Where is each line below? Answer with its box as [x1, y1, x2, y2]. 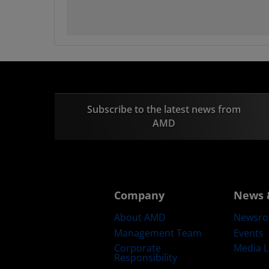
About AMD [113, 211, 166, 224]
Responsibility [113, 251, 177, 265]
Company [113, 188, 165, 202]
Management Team [113, 226, 202, 240]
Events [234, 226, 264, 240]
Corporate [113, 241, 161, 255]
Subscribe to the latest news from [86, 103, 241, 116]
